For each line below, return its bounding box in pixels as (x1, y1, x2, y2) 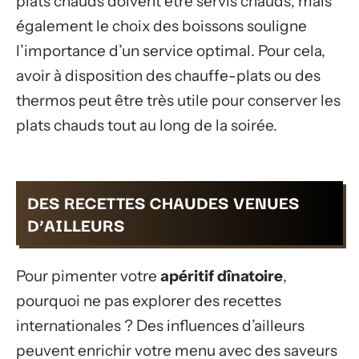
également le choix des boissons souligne (16, 16, 307, 35)
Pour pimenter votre (16, 266, 160, 285)
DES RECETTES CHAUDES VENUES (27, 189, 300, 215)
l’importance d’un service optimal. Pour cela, (16, 41, 325, 60)
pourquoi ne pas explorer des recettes (16, 291, 281, 310)
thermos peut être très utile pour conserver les (16, 91, 341, 110)
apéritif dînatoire (160, 266, 283, 285)
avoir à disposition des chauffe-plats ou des (16, 66, 321, 85)
